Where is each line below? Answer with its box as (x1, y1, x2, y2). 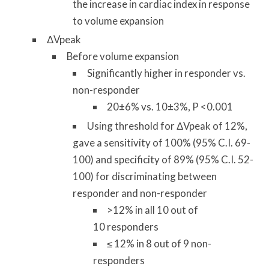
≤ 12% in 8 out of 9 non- (107, 237, 212, 250)
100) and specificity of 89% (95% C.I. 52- (72, 153, 253, 166)
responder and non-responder (72, 186, 207, 199)
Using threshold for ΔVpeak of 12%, (86, 119, 247, 132)
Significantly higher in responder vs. (86, 67, 246, 80)
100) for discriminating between (72, 169, 217, 183)
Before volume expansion (67, 50, 180, 63)
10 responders (92, 220, 159, 233)
